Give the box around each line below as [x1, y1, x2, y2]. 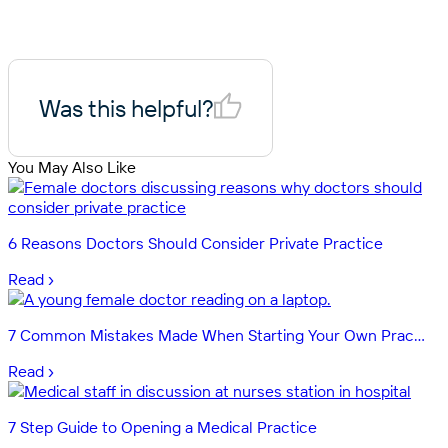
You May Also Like [8, 156, 136, 177]
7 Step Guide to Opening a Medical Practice [8, 416, 317, 437]
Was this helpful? [39, 92, 214, 123]
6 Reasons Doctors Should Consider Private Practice [8, 232, 383, 253]
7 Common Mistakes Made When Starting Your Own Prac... [8, 324, 425, 345]
